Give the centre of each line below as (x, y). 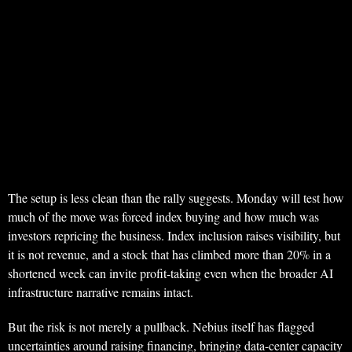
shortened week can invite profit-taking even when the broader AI (170, 273)
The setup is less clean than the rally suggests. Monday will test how (176, 198)
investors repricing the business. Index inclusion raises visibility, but (174, 235)
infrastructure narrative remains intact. (101, 292)
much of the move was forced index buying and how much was (163, 216)
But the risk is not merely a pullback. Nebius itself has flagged (161, 326)
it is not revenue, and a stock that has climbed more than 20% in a (169, 254)
